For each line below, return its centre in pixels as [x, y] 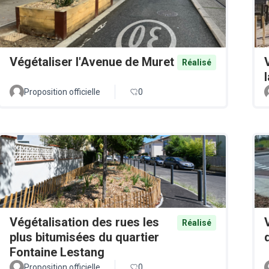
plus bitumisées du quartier [84, 237]
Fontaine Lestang [57, 252]
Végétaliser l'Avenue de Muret [92, 62]
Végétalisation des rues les [84, 222]
